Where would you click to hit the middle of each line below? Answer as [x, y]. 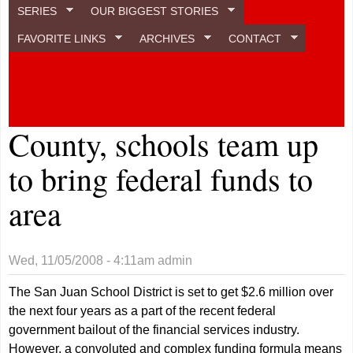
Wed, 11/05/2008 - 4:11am [82, 260]
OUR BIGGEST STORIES [155, 11]
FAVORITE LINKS [62, 38]
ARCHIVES [167, 38]
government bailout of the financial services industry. [154, 330]
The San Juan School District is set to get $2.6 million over [171, 292]
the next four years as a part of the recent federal [143, 311]
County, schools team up [164, 144]
